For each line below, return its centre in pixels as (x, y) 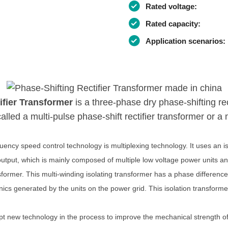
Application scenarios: (186, 41)
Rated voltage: (171, 6)
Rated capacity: (173, 24)
